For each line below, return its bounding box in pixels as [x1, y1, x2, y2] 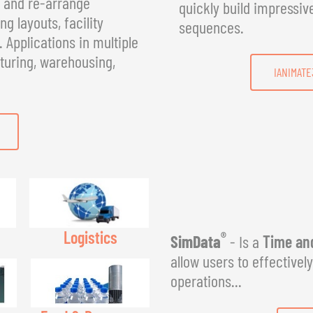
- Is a [226, 231, 263, 252]
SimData [170, 231, 221, 252]
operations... [170, 270, 242, 291]
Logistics [63, 226, 117, 247]
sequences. [179, 16, 244, 37]
